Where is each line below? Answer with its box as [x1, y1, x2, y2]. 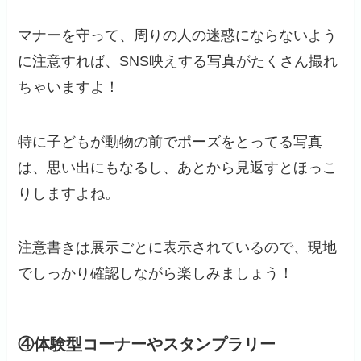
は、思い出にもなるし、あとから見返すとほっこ [18, 159, 338, 176]
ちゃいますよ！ [18, 78, 120, 95]
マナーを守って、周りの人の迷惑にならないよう [18, 27, 338, 44]
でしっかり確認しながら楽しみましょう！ [18, 265, 294, 282]
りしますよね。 [18, 185, 120, 201]
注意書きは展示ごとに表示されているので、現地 [18, 239, 338, 256]
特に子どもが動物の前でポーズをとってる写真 [18, 133, 323, 150]
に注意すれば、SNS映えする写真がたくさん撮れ [18, 52, 338, 69]
